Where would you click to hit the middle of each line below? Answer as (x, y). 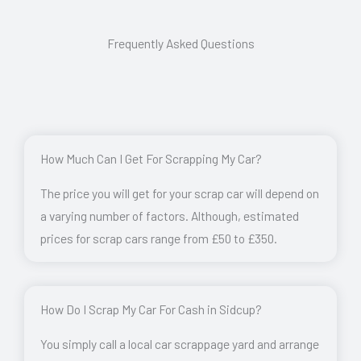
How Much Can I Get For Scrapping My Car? (151, 158)
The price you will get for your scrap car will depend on (180, 193)
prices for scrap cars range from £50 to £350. (159, 238)
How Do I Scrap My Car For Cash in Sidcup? (151, 309)
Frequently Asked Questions (180, 43)
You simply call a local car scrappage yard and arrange (180, 343)
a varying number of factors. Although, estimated (170, 215)
